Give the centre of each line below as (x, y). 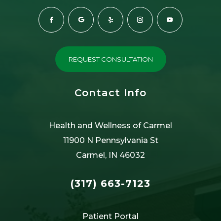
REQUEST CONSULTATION (110, 59)
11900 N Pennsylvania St (110, 140)
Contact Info (110, 92)
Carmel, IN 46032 (110, 155)
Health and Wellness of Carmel (110, 125)
